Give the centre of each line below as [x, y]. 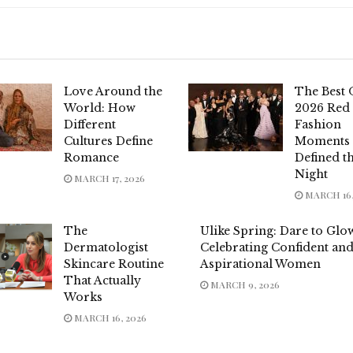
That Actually [103, 281]
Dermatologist [106, 248]
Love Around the [113, 92]
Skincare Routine [114, 264]
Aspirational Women [260, 264]
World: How [100, 108]
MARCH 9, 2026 [243, 285]
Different [90, 125]
